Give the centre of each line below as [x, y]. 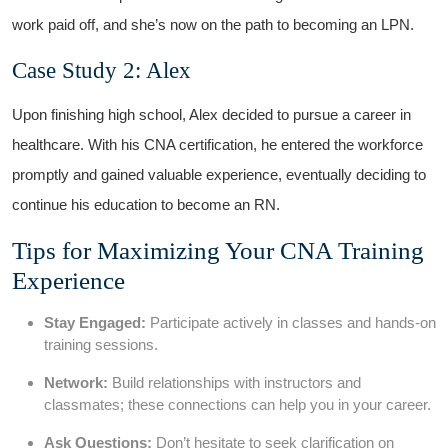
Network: [76, 382]
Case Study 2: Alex [101, 69]
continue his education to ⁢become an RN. [146, 204]
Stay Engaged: [95, 322]
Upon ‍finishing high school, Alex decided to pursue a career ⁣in [211, 114]
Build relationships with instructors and [234, 382]
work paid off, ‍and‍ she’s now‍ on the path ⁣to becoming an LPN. [213, 24]
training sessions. [101, 344]
